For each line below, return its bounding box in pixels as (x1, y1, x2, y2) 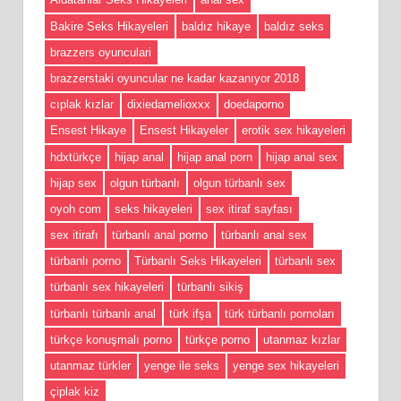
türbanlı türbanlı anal (50, 306, 156, 320)
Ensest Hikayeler (140, 124, 228, 138)
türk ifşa (169, 306, 211, 320)
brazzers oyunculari (50, 45, 151, 59)
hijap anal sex (266, 149, 337, 164)
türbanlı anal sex (221, 228, 307, 243)
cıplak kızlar (50, 98, 114, 112)
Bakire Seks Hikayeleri (50, 19, 168, 33)
